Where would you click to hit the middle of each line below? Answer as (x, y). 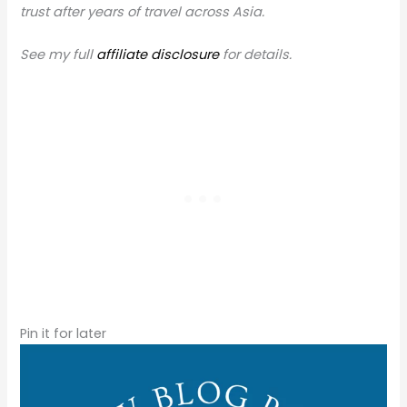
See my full (59, 55)
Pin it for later (64, 334)
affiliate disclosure (158, 55)
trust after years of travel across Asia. (143, 11)
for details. (256, 55)
